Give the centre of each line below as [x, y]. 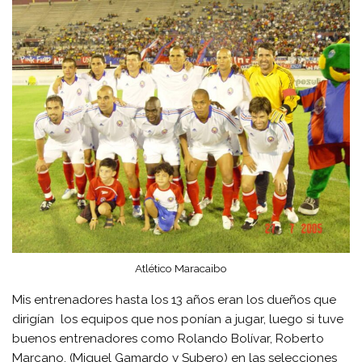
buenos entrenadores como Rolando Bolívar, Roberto [168, 339]
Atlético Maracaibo [181, 268]
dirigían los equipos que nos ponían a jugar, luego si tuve [178, 320]
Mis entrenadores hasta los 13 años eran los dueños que [175, 300]
